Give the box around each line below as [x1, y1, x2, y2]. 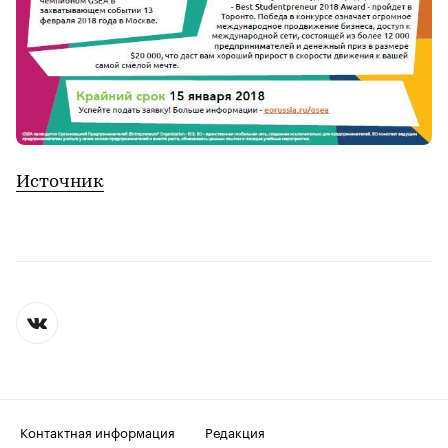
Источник [16, 173, 104, 193]
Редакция [205, 421, 265, 442]
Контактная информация [20, 421, 175, 442]
